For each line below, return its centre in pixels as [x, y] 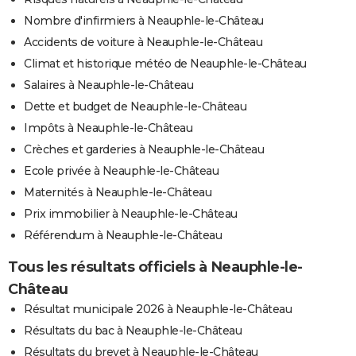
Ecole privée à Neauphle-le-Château [121, 170]
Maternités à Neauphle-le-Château [118, 192]
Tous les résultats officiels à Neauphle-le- [155, 267]
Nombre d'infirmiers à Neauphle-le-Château [144, 20]
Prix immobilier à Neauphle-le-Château [131, 213]
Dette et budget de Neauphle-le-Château [135, 106]
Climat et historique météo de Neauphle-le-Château [165, 63]
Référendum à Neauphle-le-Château [123, 235]
